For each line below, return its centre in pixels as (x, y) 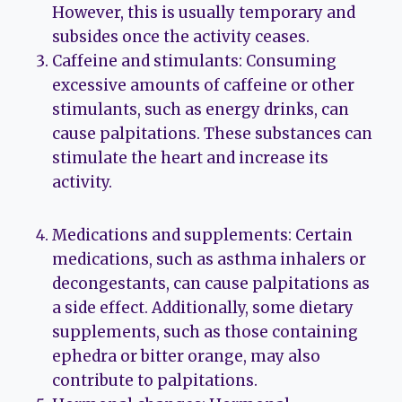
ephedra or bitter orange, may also (186, 357)
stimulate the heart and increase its (190, 158)
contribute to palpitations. (155, 381)
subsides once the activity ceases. (181, 37)
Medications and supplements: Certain (202, 236)
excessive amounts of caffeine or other (203, 86)
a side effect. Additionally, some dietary (203, 308)
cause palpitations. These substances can (212, 134)
